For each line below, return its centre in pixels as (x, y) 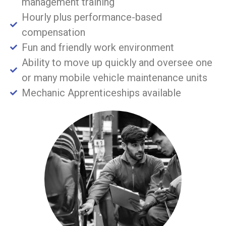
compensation (53, 32)
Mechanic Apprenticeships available (101, 93)
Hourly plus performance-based (92, 17)
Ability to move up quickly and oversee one (117, 62)
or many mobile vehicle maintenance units (114, 77)
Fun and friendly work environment (98, 47)
